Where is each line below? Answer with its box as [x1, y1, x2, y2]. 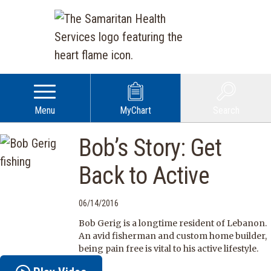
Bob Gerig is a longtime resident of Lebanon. [79, 218, 267, 229]
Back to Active [79, 162, 209, 190]
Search [212, 105, 240, 116]
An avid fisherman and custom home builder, [79, 230, 267, 241]
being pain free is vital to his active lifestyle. [79, 243, 258, 254]
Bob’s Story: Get [79, 134, 222, 162]
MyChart [120, 105, 152, 116]
